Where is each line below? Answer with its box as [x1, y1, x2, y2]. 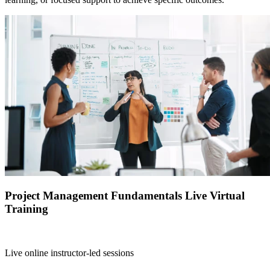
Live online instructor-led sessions [5, 248, 134, 259]
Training [5, 202, 48, 216]
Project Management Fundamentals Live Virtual [5, 189, 245, 202]
